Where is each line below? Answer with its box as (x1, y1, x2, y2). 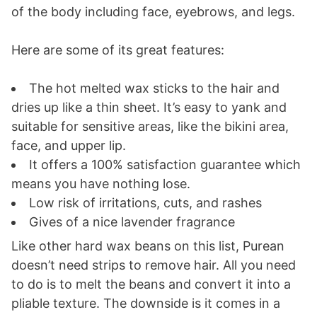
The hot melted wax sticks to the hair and (29, 80, 279, 96)
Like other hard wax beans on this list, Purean (11, 238, 284, 253)
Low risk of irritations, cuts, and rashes (29, 195, 262, 210)
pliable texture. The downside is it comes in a (11, 295, 280, 311)
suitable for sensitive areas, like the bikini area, (11, 118, 289, 134)
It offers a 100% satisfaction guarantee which (29, 156, 301, 172)
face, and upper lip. (11, 137, 126, 153)
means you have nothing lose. (11, 175, 190, 191)
